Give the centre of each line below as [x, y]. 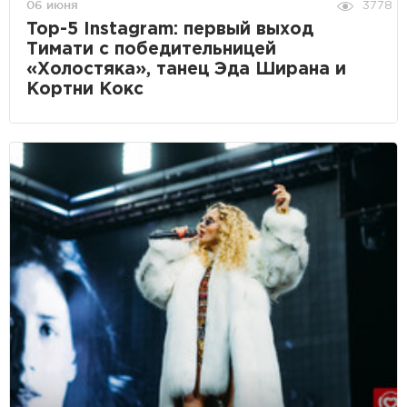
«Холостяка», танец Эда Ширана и [186, 70]
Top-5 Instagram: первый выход [170, 30]
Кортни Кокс [85, 90]
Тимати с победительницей [151, 50]
